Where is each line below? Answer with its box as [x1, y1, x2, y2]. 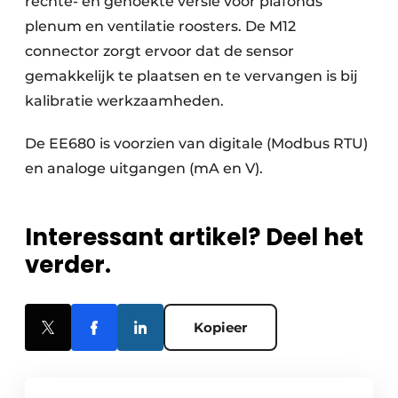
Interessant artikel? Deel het [25, 221, 363, 253]
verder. [25, 249, 111, 281]
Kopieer [194, 319, 247, 336]
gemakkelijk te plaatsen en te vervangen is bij [25, 68, 358, 84]
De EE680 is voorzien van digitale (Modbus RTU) [25, 135, 368, 152]
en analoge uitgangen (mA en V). [25, 160, 263, 177]
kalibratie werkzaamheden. [25, 92, 224, 109]
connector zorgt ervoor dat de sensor [25, 43, 294, 60]
